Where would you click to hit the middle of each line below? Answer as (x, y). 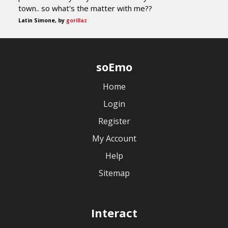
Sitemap (114, 173)
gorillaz (77, 20)
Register (114, 121)
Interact (114, 213)
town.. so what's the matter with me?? (85, 8)
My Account (114, 138)
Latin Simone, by (42, 20)
